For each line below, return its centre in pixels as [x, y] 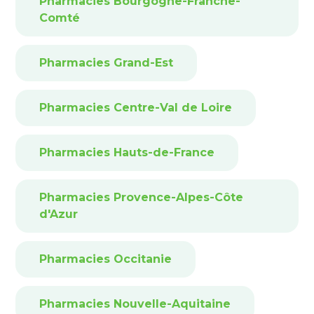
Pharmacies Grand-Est [106, 63]
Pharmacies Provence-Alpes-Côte [141, 198]
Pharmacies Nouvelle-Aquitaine [135, 304]
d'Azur [59, 214]
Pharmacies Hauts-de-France [127, 153]
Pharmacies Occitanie [105, 259]
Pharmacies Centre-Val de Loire [136, 108]
